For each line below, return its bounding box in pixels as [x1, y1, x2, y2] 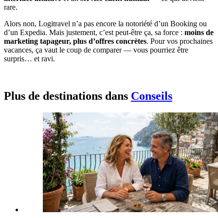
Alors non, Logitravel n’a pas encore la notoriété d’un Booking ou [4, 19, 207, 28]
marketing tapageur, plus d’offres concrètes [4, 37, 146, 46]
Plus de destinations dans [4, 90, 131, 103]
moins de [184, 28, 214, 37]
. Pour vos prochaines [146, 37, 213, 46]
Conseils [131, 90, 172, 103]
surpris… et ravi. [4, 54, 55, 63]
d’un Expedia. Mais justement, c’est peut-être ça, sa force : [4, 28, 184, 37]
